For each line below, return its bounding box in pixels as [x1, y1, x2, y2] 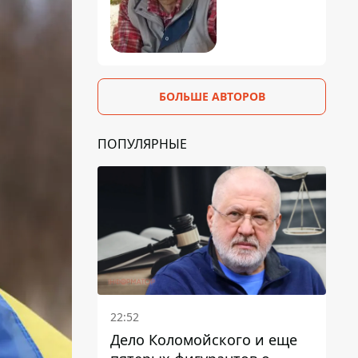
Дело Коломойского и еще [110, 329, 297, 349]
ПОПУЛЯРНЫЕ [97, 134, 187, 153]
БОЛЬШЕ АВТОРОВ [158, 88, 265, 104]
